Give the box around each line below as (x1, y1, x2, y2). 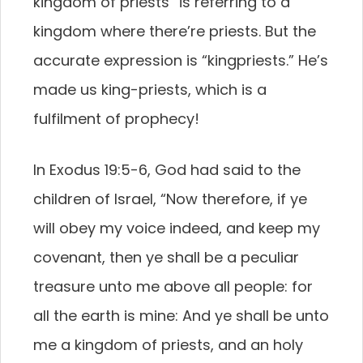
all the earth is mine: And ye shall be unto (33, 305, 329, 326)
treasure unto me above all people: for (33, 276, 313, 297)
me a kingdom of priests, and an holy (33, 335, 303, 355)
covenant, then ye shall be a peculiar (33, 247, 299, 267)
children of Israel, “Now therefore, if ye (33, 189, 307, 209)
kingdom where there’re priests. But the (33, 21, 316, 41)
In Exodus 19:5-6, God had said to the (33, 160, 301, 180)
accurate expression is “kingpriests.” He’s (33, 50, 328, 70)
